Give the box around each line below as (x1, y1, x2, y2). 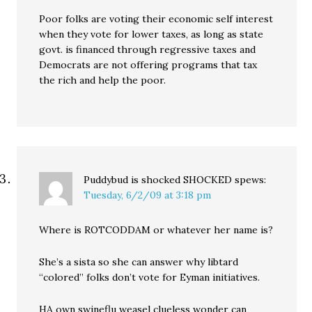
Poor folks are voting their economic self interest (39, 13, 274, 25)
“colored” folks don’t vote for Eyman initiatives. (39, 271, 260, 283)
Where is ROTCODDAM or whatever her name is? (39, 224, 274, 236)
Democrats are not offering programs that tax (39, 58, 258, 71)
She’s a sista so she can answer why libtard (39, 256, 239, 268)
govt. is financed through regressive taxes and (39, 43, 256, 56)
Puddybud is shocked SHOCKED (84, 173, 233, 186)
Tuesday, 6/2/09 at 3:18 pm (84, 189, 212, 201)
